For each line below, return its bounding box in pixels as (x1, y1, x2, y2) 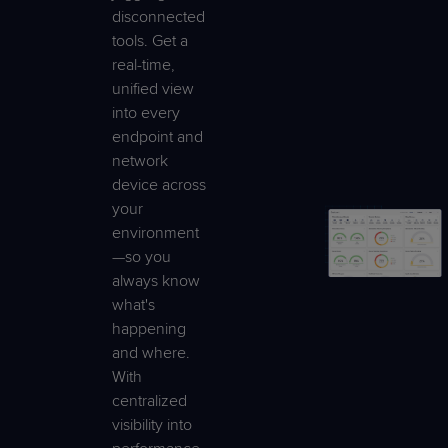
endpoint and (112, 126, 203, 147)
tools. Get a (112, 30, 188, 51)
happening (112, 318, 186, 339)
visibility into (112, 414, 192, 435)
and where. (112, 342, 190, 363)
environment (112, 222, 199, 243)
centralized (112, 390, 187, 411)
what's (112, 294, 155, 315)
